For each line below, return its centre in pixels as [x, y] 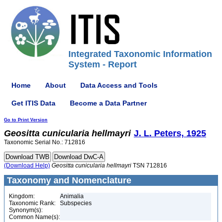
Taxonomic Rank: [32, 203]
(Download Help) [27, 166]
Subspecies [76, 203]
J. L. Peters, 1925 [170, 133]
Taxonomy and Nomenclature [68, 180]
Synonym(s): [26, 210]
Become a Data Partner [108, 103]
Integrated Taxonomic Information [140, 54]
